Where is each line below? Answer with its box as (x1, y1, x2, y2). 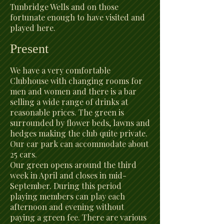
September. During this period (10, 180, 121, 191)
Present (10, 41, 48, 56)
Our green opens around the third (10, 159, 136, 170)
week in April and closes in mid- (10, 170, 126, 180)
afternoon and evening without (10, 201, 124, 212)
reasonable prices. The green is (10, 107, 124, 117)
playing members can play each (10, 191, 125, 201)
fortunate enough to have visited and (10, 12, 145, 22)
